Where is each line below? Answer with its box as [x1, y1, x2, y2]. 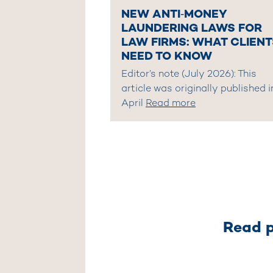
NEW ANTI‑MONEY [121, 5, 227, 21]
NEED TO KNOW [121, 48, 212, 63]
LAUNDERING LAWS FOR [121, 19, 262, 35]
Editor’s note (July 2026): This [121, 69, 257, 80]
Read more [146, 98, 196, 109]
